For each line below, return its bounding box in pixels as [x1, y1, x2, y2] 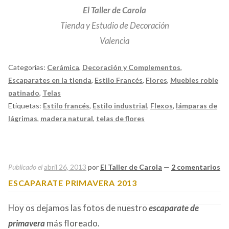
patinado [8, 88, 39, 98]
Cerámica [47, 63, 79, 72]
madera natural [40, 114, 93, 123]
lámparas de [176, 101, 217, 110]
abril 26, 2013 [44, 162, 86, 171]
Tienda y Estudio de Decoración [60, 20, 169, 31]
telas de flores [96, 114, 145, 123]
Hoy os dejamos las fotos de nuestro [8, 202, 149, 214]
